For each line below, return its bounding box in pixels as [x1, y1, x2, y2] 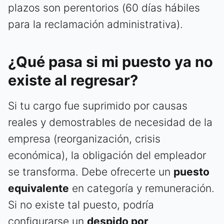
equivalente [8, 181, 69, 194]
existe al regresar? [8, 71, 138, 89]
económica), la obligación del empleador [8, 148, 206, 161]
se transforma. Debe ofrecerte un [8, 165, 173, 178]
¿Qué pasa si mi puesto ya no [8, 52, 213, 70]
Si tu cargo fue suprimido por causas [8, 99, 187, 112]
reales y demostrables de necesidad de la [8, 115, 212, 128]
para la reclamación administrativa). [8, 17, 183, 30]
